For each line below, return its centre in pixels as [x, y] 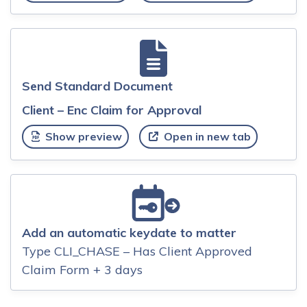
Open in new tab [206, 137]
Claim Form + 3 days [82, 269]
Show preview [82, 137]
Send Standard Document [97, 86]
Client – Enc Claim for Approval [112, 110]
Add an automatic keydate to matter [129, 232]
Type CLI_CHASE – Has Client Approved [137, 251]
